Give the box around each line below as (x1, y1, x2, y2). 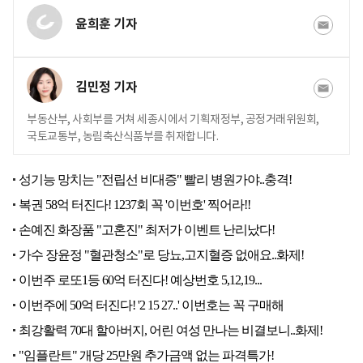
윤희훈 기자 (75, 15, 137, 33)
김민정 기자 (75, 79, 137, 96)
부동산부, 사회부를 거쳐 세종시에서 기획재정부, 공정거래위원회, (27, 112, 319, 127)
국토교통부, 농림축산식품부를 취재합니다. (27, 129, 218, 144)
